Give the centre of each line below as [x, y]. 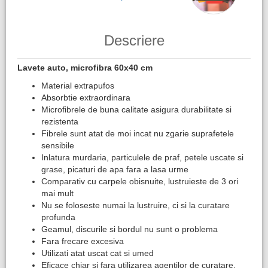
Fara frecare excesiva [83, 241]
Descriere [134, 40]
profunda [58, 217]
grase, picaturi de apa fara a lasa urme [115, 169]
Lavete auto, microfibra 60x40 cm [85, 68]
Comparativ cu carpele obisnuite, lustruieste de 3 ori [140, 181]
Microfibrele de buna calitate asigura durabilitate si [136, 109]
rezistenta [60, 121]
